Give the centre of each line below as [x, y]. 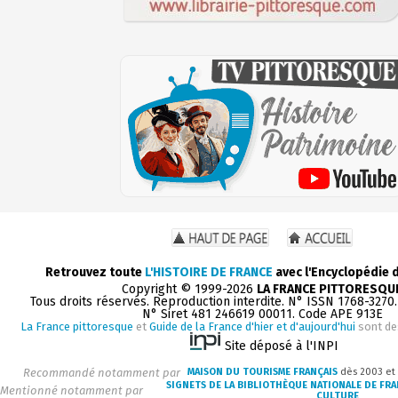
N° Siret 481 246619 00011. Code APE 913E [262, 314]
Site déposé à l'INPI [282, 346]
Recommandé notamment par [102, 372]
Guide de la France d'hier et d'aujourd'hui [252, 326]
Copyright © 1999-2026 [189, 289]
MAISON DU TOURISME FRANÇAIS [263, 372]
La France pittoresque [76, 326]
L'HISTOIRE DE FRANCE [208, 272]
